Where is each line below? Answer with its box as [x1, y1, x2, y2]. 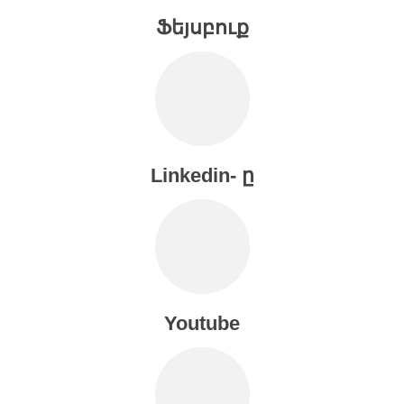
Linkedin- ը [150, 163, 254, 187]
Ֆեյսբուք [155, 15, 249, 39]
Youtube [164, 311, 240, 335]
